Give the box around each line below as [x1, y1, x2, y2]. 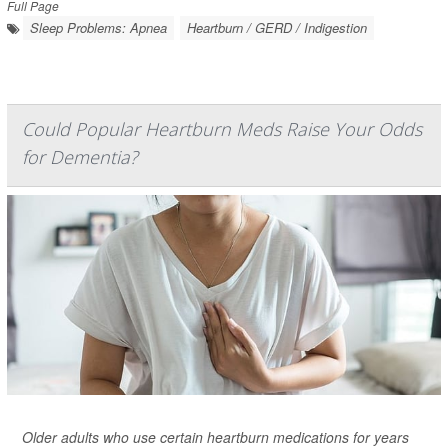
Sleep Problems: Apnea [30, 18, 167, 37]
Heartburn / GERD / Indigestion [187, 18, 367, 37]
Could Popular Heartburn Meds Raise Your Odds [22, 117, 422, 141]
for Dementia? [22, 145, 138, 169]
